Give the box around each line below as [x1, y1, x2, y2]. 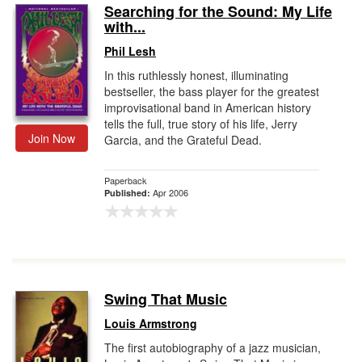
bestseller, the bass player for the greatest [104, 83, 319, 99]
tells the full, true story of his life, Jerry [104, 116, 297, 132]
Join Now [28, 130, 75, 146]
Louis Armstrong [104, 315, 197, 331]
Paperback [104, 174, 147, 187]
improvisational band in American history [104, 99, 311, 116]
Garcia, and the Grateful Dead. [104, 132, 262, 148]
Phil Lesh [104, 43, 156, 59]
